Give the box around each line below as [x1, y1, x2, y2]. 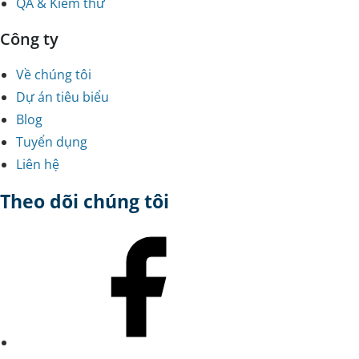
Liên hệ [16, 155, 59, 173]
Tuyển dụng [16, 132, 87, 151]
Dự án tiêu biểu [16, 87, 109, 106]
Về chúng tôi [16, 65, 91, 83]
